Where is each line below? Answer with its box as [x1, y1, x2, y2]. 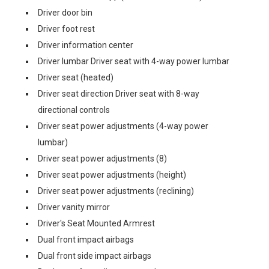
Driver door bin [38, 8, 92, 17]
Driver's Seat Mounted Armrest [38, 219, 155, 228]
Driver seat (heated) [38, 73, 113, 82]
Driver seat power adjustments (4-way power [38, 121, 208, 131]
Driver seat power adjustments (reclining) [38, 186, 194, 196]
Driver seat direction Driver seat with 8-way [38, 89, 199, 98]
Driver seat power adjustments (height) [38, 170, 186, 180]
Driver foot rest [38, 24, 95, 34]
